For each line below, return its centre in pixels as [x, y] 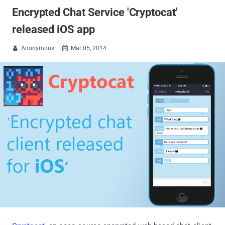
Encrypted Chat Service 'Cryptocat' [95, 12]
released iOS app [53, 29]
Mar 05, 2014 [89, 48]
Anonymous [38, 48]
